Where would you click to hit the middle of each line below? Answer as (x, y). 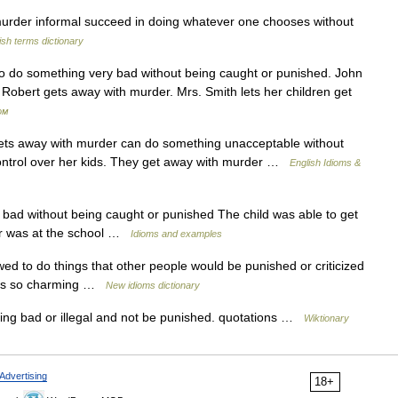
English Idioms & (325, 163)
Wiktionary (326, 318)
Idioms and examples (176, 234)
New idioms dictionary (153, 285)
